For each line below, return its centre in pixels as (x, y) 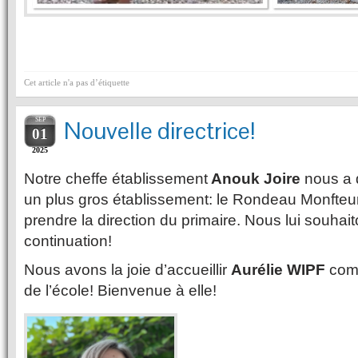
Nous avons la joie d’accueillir (127, 269)
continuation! (68, 241)
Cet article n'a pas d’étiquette (77, 82)
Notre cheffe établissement (116, 178)
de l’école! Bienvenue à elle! (120, 290)
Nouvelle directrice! (159, 131)
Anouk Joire (254, 178)
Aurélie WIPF (278, 269)
